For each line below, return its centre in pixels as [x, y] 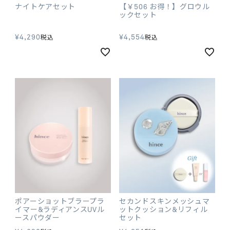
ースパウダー [37, 217]
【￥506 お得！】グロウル [165, 6]
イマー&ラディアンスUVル [60, 209]
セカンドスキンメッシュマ [165, 201]
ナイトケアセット [45, 6]
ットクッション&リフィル [164, 209]
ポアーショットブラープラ [60, 201]
